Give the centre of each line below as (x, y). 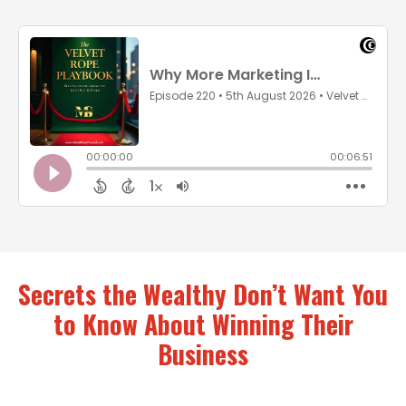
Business (203, 354)
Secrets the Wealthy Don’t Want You (203, 294)
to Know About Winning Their (203, 324)
